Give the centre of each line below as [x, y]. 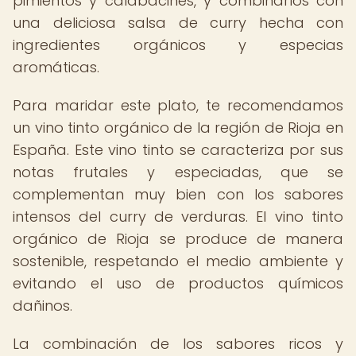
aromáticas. [56, 67]
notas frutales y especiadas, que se [178, 172]
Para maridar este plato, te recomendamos [178, 105]
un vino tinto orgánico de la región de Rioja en [178, 128]
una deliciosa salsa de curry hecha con [178, 23]
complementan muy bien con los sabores [178, 194]
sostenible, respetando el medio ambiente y [178, 261]
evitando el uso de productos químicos [178, 283]
